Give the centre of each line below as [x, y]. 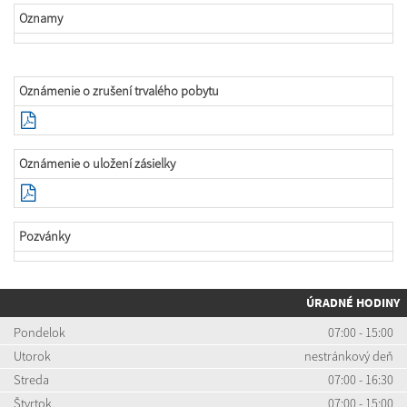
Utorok [32, 356]
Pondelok [40, 332]
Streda [31, 379]
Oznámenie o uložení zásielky [97, 163]
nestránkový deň [349, 356]
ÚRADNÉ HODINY [353, 302]
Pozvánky [45, 236]
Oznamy [41, 18]
